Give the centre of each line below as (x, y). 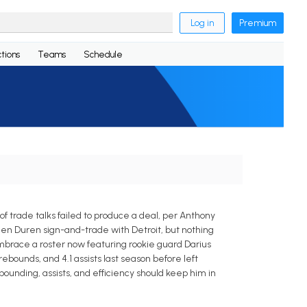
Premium (258, 23)
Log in (202, 23)
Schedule (103, 54)
